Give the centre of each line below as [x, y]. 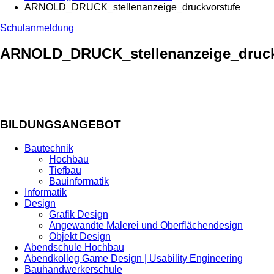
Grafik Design [79, 214]
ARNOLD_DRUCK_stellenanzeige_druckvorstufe [132, 7]
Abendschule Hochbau [74, 247]
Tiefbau [65, 170]
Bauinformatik [79, 181]
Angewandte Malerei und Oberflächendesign [146, 225]
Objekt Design [80, 236]
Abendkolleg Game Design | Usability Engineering [134, 258]
